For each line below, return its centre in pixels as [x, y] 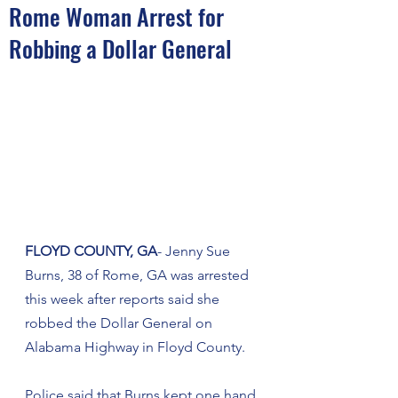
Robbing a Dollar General [120, 48]
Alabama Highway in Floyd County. [135, 347]
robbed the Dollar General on [120, 323]
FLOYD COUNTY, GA [91, 251]
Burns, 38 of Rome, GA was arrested [139, 275]
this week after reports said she [124, 299]
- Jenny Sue [195, 251]
